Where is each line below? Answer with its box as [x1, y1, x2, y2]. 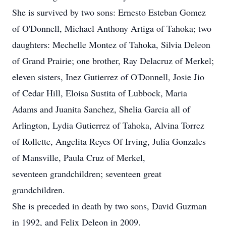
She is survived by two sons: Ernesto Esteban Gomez [12, 6, 206, 18]
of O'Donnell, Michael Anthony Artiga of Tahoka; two [12, 22, 211, 34]
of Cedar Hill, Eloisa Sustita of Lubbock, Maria [12, 87, 187, 99]
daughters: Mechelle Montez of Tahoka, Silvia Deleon [12, 38, 210, 50]
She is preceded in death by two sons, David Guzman [12, 200, 207, 212]
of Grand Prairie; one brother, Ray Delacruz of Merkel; [12, 54, 214, 67]
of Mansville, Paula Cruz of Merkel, [12, 151, 145, 163]
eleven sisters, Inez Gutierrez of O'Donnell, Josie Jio [12, 71, 204, 83]
